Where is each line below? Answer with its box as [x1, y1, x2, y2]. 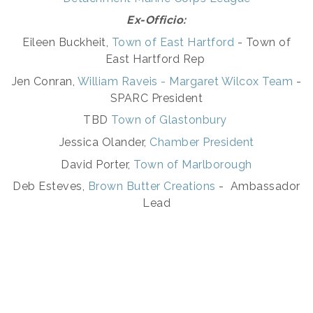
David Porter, [61, 157, 134, 171]
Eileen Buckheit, [22, 36, 112, 50]
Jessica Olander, [59, 136, 150, 150]
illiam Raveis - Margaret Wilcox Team [89, 74, 293, 88]
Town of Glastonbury [111, 113, 227, 127]
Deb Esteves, [13, 180, 88, 194]
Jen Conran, [11, 74, 78, 88]
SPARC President [110, 91, 203, 105]
